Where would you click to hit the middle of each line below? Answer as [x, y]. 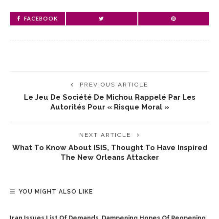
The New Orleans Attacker [109, 157]
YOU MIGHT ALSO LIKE [56, 192]
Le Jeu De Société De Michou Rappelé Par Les [109, 97]
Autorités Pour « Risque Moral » [109, 107]
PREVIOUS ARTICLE [114, 85]
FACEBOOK [41, 18]
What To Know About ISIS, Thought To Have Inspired [109, 147]
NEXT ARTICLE [105, 135]
